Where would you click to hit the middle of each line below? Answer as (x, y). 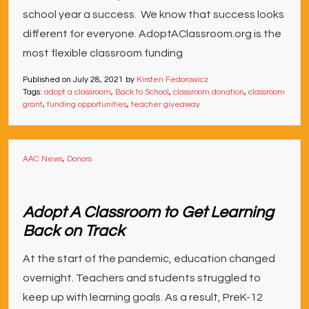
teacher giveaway (166, 104)
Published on (48, 80)
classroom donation (209, 92)
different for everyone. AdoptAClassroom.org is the (152, 34)
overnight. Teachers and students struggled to (142, 278)
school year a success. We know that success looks (153, 14)
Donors (79, 159)
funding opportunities (87, 104)
